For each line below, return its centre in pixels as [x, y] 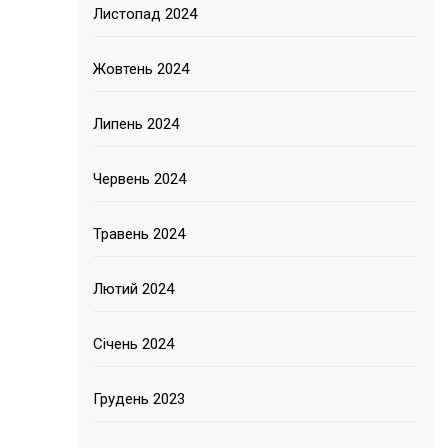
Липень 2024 [136, 123]
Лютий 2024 [134, 288]
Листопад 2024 [145, 13]
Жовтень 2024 [141, 68]
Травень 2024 [139, 233]
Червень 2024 [140, 178]
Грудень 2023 [139, 398]
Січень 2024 [134, 343]
